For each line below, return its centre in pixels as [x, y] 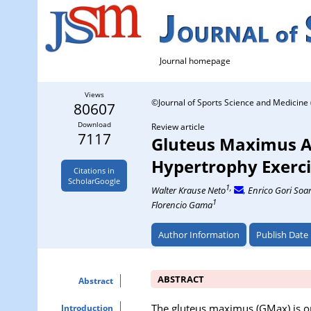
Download [94, 124]
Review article [178, 127]
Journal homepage [195, 61]
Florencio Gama [182, 205]
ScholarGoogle [94, 181]
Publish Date [282, 235]
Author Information [199, 235]
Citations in [94, 170]
